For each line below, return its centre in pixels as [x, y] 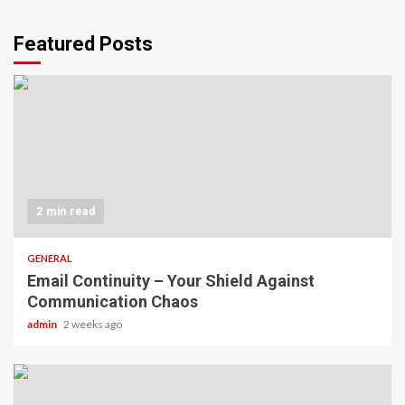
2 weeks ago [93, 324]
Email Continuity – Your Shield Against [171, 280]
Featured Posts [83, 43]
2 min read [66, 211]
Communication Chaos [113, 301]
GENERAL [50, 258]
